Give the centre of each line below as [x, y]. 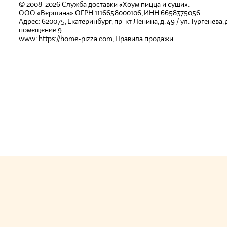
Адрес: [30, 22]
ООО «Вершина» [46, 13]
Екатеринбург [89, 22]
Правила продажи [144, 39]
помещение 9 [40, 30]
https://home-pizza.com [75, 39]
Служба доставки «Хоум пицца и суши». [126, 5]
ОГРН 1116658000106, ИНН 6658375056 [137, 13]
